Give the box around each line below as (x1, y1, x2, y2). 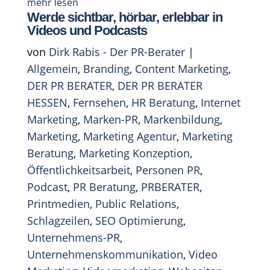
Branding (83, 61, 130, 76)
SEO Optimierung (95, 213, 183, 228)
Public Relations (95, 196, 177, 211)
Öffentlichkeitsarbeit (27, 162, 130, 177)
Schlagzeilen (27, 213, 90, 228)
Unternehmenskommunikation (27, 246, 183, 262)
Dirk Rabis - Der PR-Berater (48, 44, 185, 59)
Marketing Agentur (83, 128, 177, 143)
